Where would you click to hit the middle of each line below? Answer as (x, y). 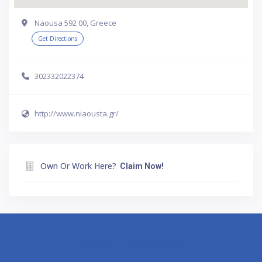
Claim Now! (142, 166)
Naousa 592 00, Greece (75, 23)
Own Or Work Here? (78, 166)
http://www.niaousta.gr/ (77, 114)
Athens (96, 242)
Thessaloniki (153, 242)
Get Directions (58, 38)
